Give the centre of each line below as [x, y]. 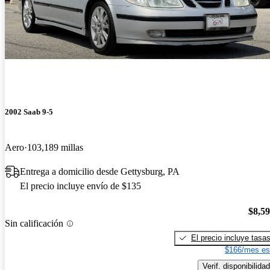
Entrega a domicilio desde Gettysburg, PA [100, 172]
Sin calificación [34, 224]
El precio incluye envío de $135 [80, 186]
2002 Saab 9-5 [29, 112]
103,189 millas [55, 148]
